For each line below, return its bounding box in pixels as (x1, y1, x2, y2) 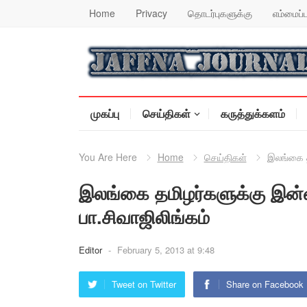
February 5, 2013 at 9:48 (116, 243, 214, 256)
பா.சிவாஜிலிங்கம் (78, 203, 210, 230)
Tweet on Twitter (111, 278, 176, 291)
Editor (78, 243, 105, 256)
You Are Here (78, 150, 137, 164)
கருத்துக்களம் (220, 106, 285, 121)
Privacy (135, 6, 167, 20)
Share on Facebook (225, 278, 304, 291)
